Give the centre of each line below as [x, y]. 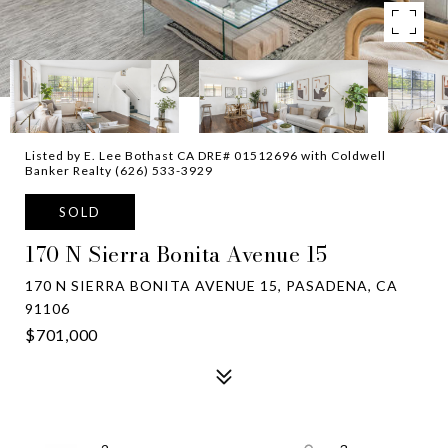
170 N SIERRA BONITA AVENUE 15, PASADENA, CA [211, 285]
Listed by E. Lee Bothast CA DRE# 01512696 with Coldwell [205, 155]
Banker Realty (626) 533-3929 [119, 170]
